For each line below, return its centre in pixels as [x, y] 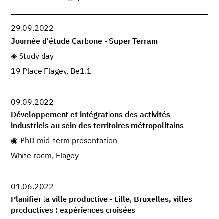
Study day [36, 56]
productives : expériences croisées [73, 211]
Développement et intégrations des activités [91, 116]
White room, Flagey [45, 157]
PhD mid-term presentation [68, 142]
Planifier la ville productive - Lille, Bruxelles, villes [102, 200]
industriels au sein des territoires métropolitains [98, 126]
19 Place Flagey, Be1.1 [51, 72]
